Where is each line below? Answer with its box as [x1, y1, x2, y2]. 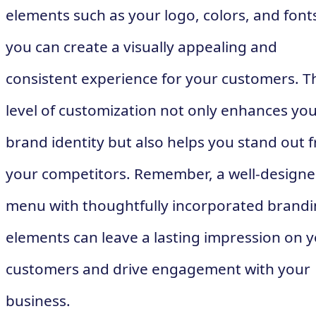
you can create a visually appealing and [6, 36, 277, 56]
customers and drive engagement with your [6, 258, 310, 279]
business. [6, 290, 71, 310]
